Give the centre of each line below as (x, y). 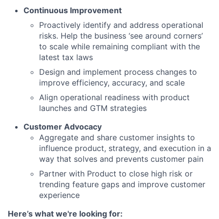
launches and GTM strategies (93, 108)
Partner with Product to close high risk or (116, 174)
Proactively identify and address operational (121, 25)
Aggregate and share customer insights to (117, 137)
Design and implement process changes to (118, 72)
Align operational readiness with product (114, 97)
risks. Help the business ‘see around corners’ (121, 36)
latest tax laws (66, 57)
